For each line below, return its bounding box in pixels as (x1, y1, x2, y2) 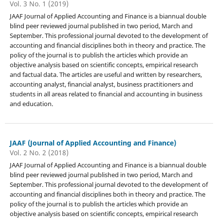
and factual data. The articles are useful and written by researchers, (9, 70, 202, 79)
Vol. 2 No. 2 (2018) (9, 147, 69, 157)
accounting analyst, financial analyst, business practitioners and (9, 79, 193, 89)
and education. (9, 99, 53, 108)
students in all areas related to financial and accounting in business (9, 89, 202, 98)
